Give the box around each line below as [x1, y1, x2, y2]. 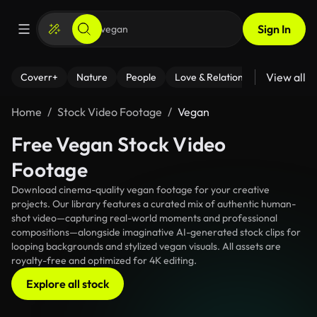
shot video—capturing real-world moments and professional [11, 212, 277, 224]
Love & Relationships [175, 71, 265, 83]
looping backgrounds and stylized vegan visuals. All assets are [11, 240, 281, 253]
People [126, 71, 156, 83]
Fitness [284, 71, 315, 83]
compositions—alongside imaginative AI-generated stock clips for [11, 226, 301, 238]
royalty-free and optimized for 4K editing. [11, 254, 197, 267]
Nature [76, 71, 108, 83]
